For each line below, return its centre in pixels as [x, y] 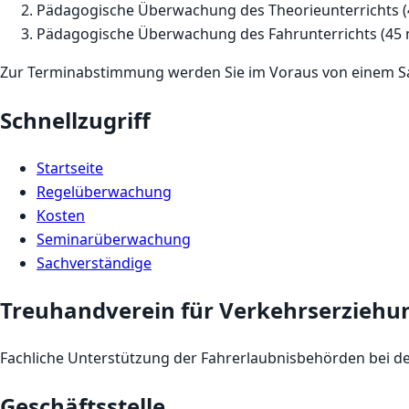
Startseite [70, 168]
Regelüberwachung [104, 191]
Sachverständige [94, 262]
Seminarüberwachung [114, 239]
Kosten [61, 215]
